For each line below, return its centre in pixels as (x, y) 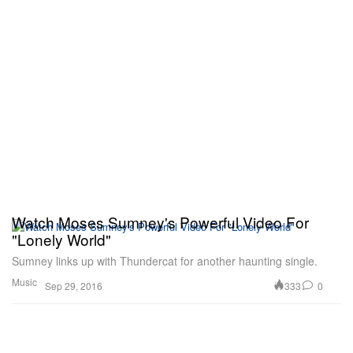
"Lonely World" (61, 240)
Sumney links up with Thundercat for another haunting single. (165, 261)
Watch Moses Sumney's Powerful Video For (160, 222)
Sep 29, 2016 (74, 286)
